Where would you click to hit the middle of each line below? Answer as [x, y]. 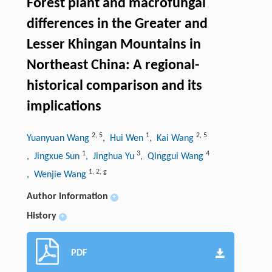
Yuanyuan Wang [59, 138]
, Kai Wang [172, 138]
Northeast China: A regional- [113, 65]
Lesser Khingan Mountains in [114, 45]
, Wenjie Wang [57, 175]
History [41, 216]
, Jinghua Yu [111, 156]
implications [64, 107]
